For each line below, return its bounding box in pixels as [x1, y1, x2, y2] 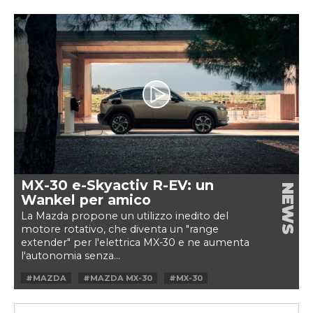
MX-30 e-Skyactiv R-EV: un [21, 176, 214, 194]
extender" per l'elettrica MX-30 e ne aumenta [21, 235, 249, 249]
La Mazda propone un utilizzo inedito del [21, 209, 228, 222]
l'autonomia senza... [21, 249, 120, 262]
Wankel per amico [21, 191, 151, 208]
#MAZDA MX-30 [83, 272, 152, 283]
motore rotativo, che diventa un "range [21, 222, 219, 235]
